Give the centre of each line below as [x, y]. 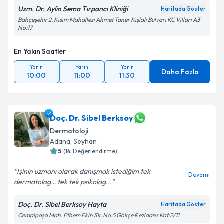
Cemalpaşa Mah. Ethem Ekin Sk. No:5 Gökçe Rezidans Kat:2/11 [99, 215]
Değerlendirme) [95, 151]
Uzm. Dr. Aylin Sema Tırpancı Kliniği [73, 9]
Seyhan [85, 141]
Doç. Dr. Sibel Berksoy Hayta [62, 204]
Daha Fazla [180, 72]
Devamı [199, 175]
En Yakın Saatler [40, 51]
